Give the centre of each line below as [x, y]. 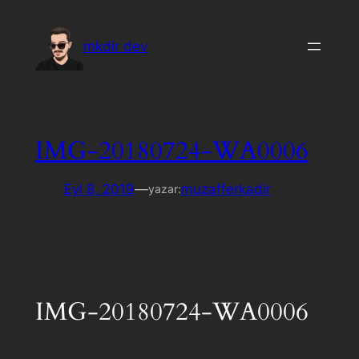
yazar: [164, 189]
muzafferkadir [226, 190]
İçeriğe [27, 16]
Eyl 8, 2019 [99, 190]
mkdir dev [115, 46]
